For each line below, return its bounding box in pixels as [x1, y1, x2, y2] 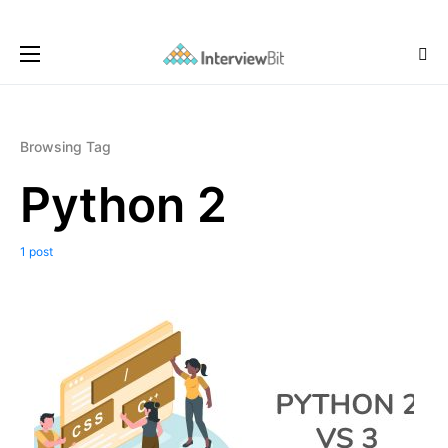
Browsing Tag [20, 138, 111, 155]
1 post [20, 244, 53, 259]
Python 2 [20, 175, 227, 234]
